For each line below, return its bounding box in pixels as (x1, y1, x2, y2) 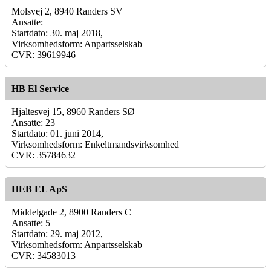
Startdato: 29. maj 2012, (11, 228, 103, 239)
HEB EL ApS (11, 183, 67, 194)
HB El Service (11, 83, 69, 94)
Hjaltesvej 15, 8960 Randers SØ (11, 106, 135, 117)
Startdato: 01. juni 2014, (11, 128, 103, 139)
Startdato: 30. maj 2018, (11, 27, 103, 38)
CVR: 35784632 (11, 149, 76, 160)
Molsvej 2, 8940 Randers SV (11, 5, 123, 16)
